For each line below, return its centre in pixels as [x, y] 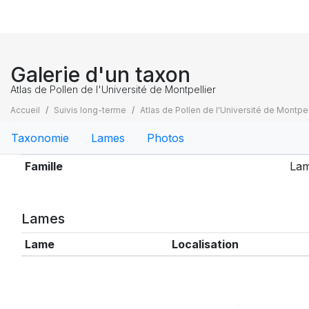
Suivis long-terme [90, 110]
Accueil [25, 110]
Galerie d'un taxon [100, 74]
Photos [166, 138]
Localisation [205, 244]
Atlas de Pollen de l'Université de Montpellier [113, 89]
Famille [43, 166]
